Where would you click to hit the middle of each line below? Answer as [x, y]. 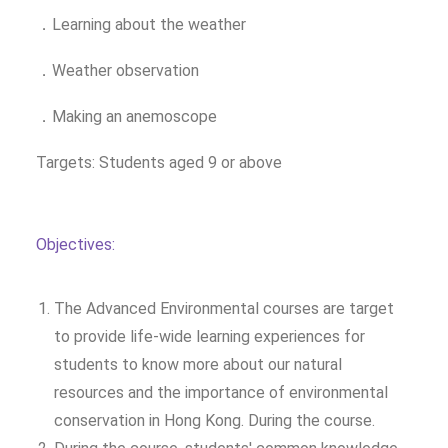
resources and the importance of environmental [221, 392]
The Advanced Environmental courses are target [224, 308]
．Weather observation [117, 70]
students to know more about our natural [198, 364]
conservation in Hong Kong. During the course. [214, 420]
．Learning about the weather [141, 24]
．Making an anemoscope [126, 116]
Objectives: [75, 244]
